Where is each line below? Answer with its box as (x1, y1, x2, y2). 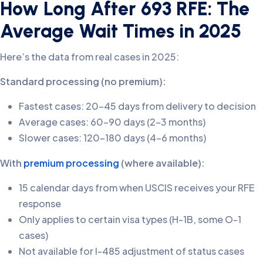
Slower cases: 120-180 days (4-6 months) (19, 131, 206, 144)
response (19, 197, 61, 210)
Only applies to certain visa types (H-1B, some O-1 (19, 213, 241, 225)
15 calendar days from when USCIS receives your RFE (19, 181, 254, 194)
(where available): (119, 156, 205, 169)
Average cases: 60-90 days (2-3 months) (19, 115, 205, 128)
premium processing (22, 156, 119, 169)
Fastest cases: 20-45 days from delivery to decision (19, 99, 256, 112)
